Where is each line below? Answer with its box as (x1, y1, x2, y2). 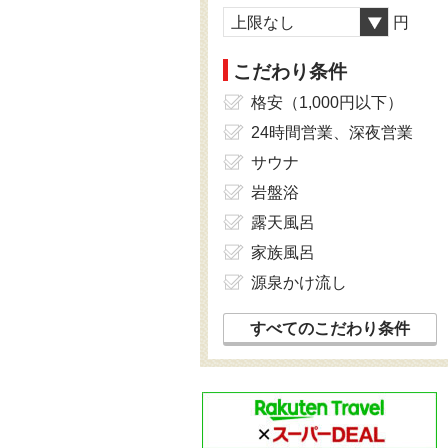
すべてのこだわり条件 (249, 320, 410, 337)
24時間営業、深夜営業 (250, 124, 413, 141)
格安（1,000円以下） (250, 94, 403, 111)
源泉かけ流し (250, 274, 347, 291)
